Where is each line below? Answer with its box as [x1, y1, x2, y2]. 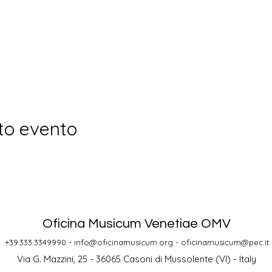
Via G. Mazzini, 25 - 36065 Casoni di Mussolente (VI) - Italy [17, 253, 256, 265]
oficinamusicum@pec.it [180, 237, 269, 247]
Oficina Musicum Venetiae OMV [42, 217, 231, 231]
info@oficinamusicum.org [73, 237, 173, 247]
